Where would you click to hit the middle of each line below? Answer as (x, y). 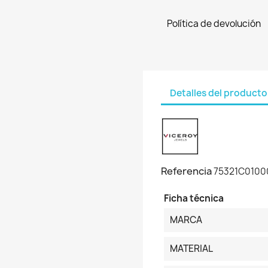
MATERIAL (191, 249)
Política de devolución (214, 24)
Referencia (186, 171)
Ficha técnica (194, 198)
